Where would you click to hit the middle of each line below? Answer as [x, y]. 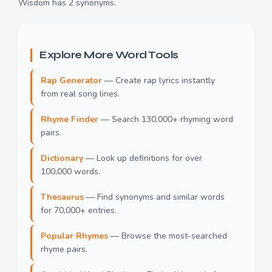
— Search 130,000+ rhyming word [166, 120]
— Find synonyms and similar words [154, 197]
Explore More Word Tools [109, 55]
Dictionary [62, 158]
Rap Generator [71, 81]
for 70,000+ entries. [79, 211]
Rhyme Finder [70, 120]
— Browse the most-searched [168, 236]
